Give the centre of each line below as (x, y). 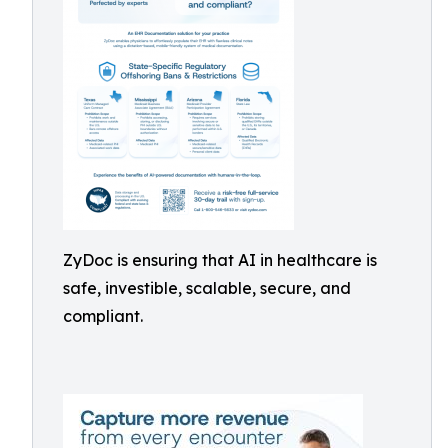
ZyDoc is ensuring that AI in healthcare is (220, 260)
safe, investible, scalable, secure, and (207, 288)
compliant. (103, 316)
